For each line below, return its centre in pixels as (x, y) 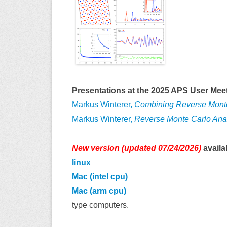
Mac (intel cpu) (100, 176)
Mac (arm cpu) (99, 191)
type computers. (100, 205)
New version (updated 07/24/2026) (137, 148)
